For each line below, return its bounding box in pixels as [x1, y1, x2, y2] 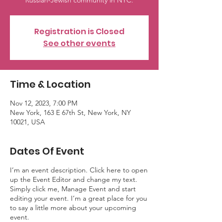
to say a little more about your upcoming [10, 203, 136, 212]
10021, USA [10, 117, 45, 126]
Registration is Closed [34, 26, 124, 37]
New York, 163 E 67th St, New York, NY [10, 108, 131, 117]
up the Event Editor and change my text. [10, 175, 137, 184]
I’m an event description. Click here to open [10, 166, 148, 174]
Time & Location [10, 77, 91, 91]
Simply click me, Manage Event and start [10, 184, 136, 193]
